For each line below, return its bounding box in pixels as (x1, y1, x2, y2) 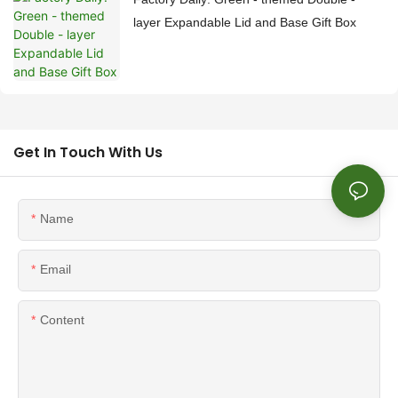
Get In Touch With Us (13, 142, 163, 163)
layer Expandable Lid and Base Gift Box (133, 15, 356, 30)
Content (40, 313, 84, 328)
